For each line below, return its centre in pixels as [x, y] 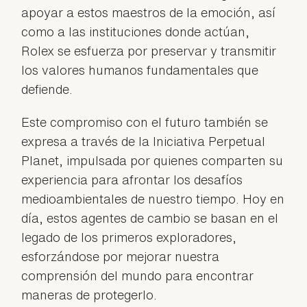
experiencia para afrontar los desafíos [132, 179]
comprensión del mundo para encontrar [138, 275]
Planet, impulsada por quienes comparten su [152, 160]
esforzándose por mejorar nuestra [121, 256]
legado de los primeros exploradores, [129, 237]
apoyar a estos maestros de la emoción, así [149, 12]
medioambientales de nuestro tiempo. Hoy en [153, 198]
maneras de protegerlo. [89, 294]
